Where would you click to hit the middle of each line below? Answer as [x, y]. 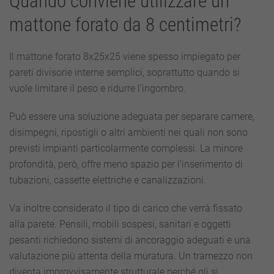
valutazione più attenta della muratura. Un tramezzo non [131, 256]
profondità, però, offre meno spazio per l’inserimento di [126, 164]
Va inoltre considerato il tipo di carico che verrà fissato [126, 208]
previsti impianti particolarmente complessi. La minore [126, 148]
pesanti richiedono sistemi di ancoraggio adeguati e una [130, 240]
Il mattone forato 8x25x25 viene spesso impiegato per [125, 57]
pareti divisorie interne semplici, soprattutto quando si [124, 72]
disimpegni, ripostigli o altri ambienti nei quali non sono [128, 132]
